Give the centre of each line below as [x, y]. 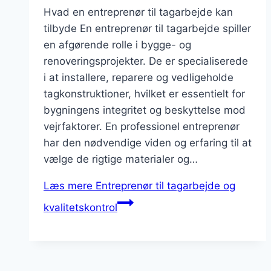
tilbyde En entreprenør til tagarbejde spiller [147, 28]
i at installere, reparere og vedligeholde [139, 77]
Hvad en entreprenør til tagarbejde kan [138, 12]
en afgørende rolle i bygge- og [117, 44]
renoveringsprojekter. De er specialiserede [146, 61]
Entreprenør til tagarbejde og [164, 185]
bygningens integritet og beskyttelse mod [145, 110]
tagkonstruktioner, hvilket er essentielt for [144, 93]
